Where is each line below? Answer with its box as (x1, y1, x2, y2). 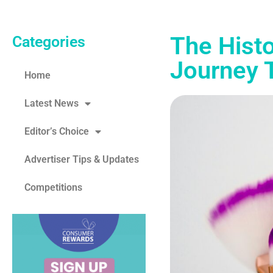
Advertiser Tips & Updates (24, 154, 139, 166)
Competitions (24, 182, 82, 194)
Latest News (24, 97, 79, 110)
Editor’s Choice (24, 126, 89, 138)
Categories (12, 33, 85, 51)
